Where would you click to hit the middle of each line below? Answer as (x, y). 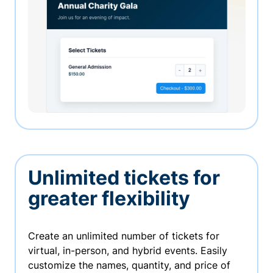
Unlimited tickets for (124, 177)
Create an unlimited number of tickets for (123, 236)
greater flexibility (109, 198)
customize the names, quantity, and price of (129, 265)
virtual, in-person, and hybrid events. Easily (127, 250)
